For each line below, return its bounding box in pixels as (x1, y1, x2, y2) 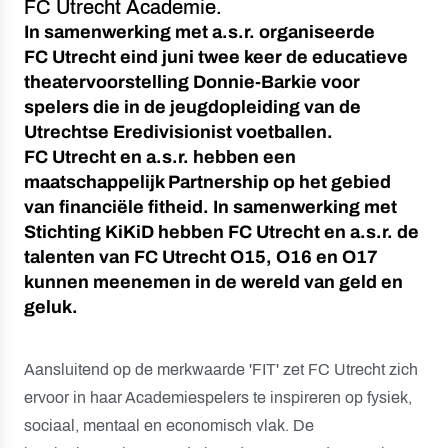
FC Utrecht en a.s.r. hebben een (24, 147, 296, 167)
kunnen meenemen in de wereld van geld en (24, 272, 403, 292)
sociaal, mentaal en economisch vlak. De (24, 417, 314, 434)
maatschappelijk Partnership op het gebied (24, 172, 391, 192)
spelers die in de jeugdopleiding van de (24, 97, 361, 117)
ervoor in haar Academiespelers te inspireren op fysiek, (24, 389, 412, 406)
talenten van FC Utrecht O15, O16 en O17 (24, 247, 378, 267)
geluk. (24, 297, 78, 317)
